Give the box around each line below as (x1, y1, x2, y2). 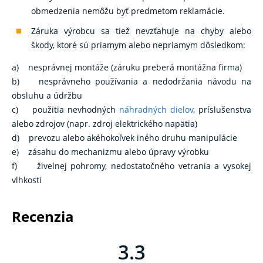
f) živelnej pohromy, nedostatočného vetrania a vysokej (12, 160, 251, 171)
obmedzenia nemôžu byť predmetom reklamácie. (31, 5, 225, 16)
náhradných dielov (119, 103, 193, 115)
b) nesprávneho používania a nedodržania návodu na (12, 75, 251, 87)
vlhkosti (12, 174, 42, 186)
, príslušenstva (193, 103, 251, 115)
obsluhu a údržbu (12, 89, 82, 101)
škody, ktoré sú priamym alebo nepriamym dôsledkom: (31, 39, 246, 50)
